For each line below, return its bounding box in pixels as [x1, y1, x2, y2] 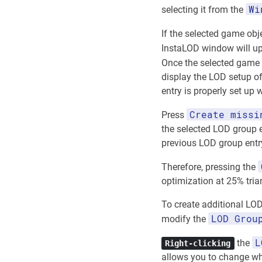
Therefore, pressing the [161, 161, 258, 173]
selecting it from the [161, 4, 246, 16]
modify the [161, 213, 208, 225]
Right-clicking [165, 239, 231, 249]
